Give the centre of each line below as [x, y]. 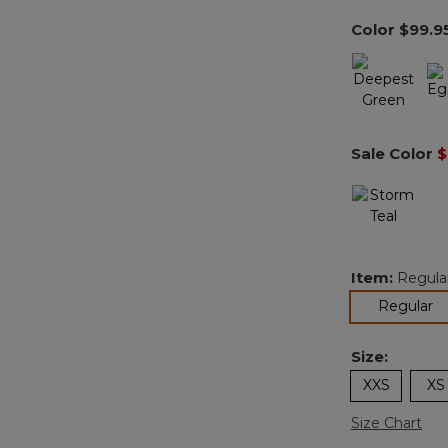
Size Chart [386, 423]
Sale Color [394, 154]
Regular [405, 306]
